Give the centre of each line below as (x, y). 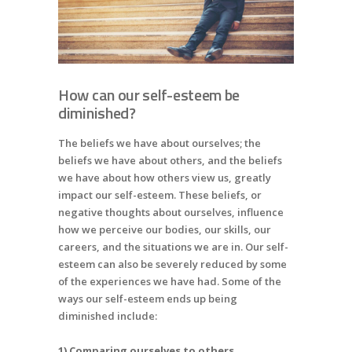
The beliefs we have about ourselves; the (159, 143)
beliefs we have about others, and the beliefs (170, 160)
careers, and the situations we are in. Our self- (173, 246)
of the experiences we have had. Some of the (170, 281)
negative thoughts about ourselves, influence (171, 212)
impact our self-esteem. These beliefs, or (160, 194)
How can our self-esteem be (149, 94)
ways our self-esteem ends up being (148, 298)
